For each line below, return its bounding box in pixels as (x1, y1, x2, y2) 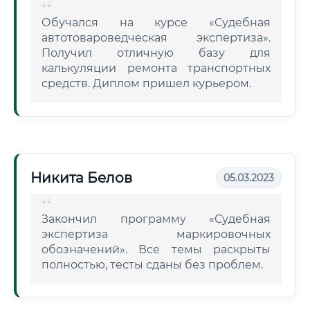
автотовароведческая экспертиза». (42, 31, 271, 44)
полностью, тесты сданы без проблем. (42, 258, 263, 271)
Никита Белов (30, 170, 132, 186)
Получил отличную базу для (42, 46, 271, 60)
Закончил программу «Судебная (42, 212, 271, 226)
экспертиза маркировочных (42, 228, 271, 241)
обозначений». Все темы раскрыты (42, 243, 271, 256)
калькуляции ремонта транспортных (42, 62, 271, 75)
